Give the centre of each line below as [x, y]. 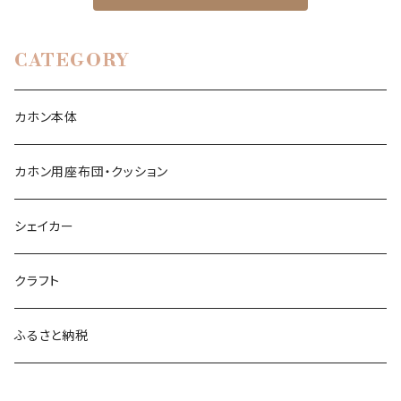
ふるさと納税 [51, 336]
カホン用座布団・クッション [91, 172]
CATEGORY [73, 62]
